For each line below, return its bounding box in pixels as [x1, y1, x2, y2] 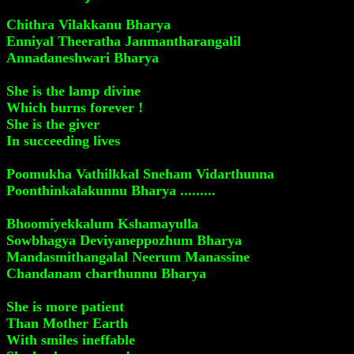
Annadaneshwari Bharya [6, 50, 159, 66]
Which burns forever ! [6, 100, 143, 115]
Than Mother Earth [6, 315, 128, 331]
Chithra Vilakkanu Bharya [6, 17, 171, 32]
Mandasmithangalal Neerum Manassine [6, 249, 250, 265]
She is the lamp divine [6, 83, 141, 99]
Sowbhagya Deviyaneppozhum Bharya [6, 232, 246, 248]
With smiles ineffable [6, 332, 135, 348]
